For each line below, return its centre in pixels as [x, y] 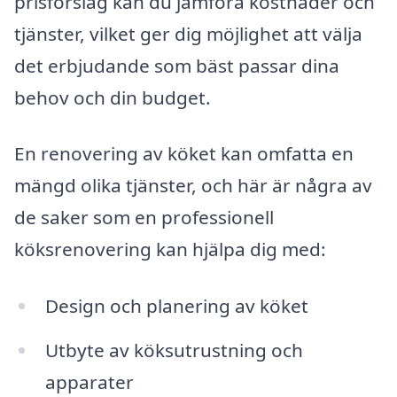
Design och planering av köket [176, 305]
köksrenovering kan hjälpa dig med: [170, 249]
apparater [89, 381]
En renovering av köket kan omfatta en [184, 154]
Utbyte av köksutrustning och [174, 350]
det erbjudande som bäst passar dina [177, 65]
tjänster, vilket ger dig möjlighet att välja [188, 33]
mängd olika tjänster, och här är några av [193, 186]
